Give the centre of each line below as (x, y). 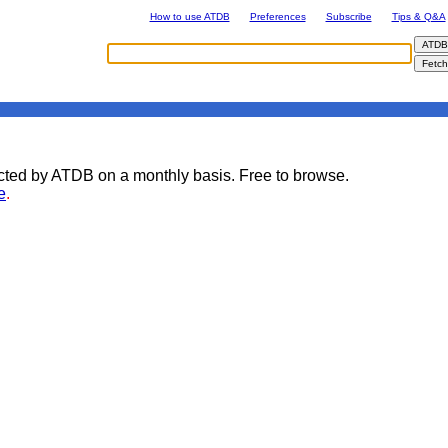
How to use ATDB (189, 16)
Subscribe (348, 16)
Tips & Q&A (418, 16)
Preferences (277, 16)
